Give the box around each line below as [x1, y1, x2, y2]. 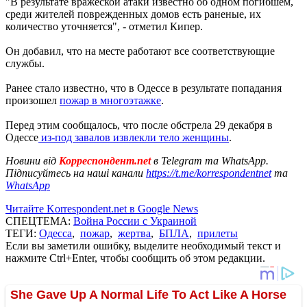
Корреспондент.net [56, 154, 153, 167]
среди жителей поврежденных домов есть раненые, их [5, 8, 261, 20]
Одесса [39, 227, 72, 239]
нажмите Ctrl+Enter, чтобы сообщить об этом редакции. [5, 251, 265, 264]
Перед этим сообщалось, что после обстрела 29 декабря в [5, 119, 273, 131]
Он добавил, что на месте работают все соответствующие [5, 45, 275, 57]
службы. [5, 57, 45, 69]
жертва [118, 227, 151, 239]
